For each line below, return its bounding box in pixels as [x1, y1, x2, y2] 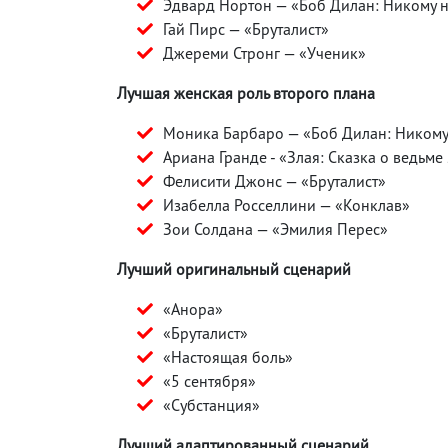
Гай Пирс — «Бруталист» [163, 18, 329, 39]
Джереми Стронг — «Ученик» [163, 42, 366, 63]
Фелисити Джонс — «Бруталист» [163, 170, 386, 191]
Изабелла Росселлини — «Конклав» [163, 194, 410, 215]
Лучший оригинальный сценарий [117, 258, 351, 279]
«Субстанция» [163, 394, 260, 415]
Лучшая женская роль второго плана [117, 82, 375, 103]
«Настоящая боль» [163, 346, 293, 367]
